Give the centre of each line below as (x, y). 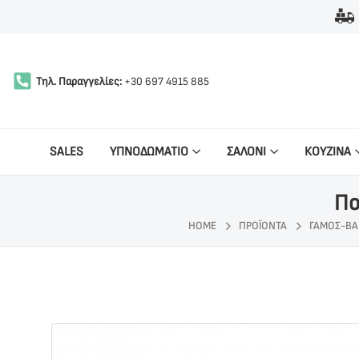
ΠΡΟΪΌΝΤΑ (262, 226)
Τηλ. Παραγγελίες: (79, 82)
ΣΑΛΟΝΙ (247, 152)
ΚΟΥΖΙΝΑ (328, 152)
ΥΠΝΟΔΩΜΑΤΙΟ (149, 152)
